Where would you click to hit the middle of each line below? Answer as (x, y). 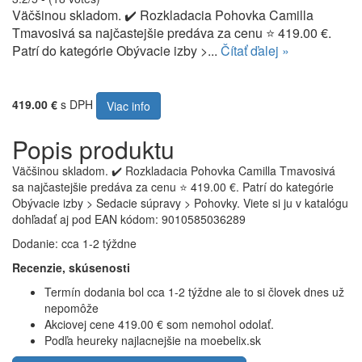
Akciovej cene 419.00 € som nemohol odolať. (159, 324)
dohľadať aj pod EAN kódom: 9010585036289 (129, 219)
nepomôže (72, 308)
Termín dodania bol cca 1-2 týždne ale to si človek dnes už (194, 292)
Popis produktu (93, 149)
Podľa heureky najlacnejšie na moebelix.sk (153, 340)
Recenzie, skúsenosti (71, 267)
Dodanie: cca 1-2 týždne (74, 243)
